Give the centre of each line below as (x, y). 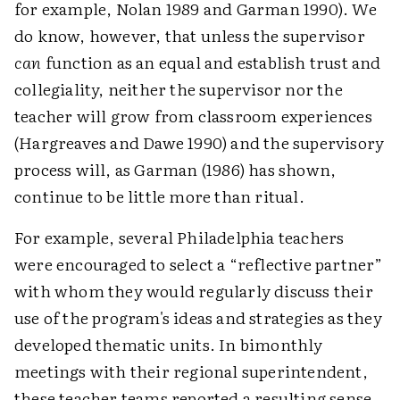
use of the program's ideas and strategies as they (198, 317)
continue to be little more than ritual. (159, 196)
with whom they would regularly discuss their (194, 291)
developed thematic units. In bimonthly (169, 344)
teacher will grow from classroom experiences (193, 116)
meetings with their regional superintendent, (191, 371)
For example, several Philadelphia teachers (179, 237)
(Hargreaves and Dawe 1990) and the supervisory (200, 142)
